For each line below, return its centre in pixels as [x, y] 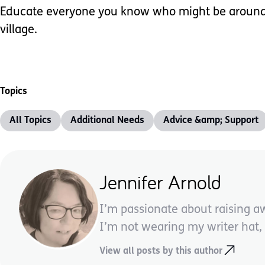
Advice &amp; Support [211, 120]
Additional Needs [107, 120]
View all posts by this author [161, 252]
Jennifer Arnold [160, 182]
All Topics [30, 120]
